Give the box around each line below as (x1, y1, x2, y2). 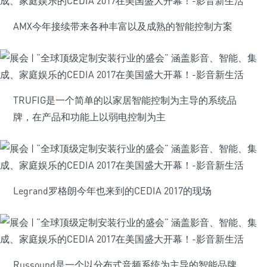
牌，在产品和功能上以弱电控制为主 (13, 111, 166, 123)
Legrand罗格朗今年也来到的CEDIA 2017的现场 (13, 185, 212, 197)
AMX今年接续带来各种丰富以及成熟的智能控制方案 (13, 20, 232, 32)
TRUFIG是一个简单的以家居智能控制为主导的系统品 (13, 94, 237, 106)
